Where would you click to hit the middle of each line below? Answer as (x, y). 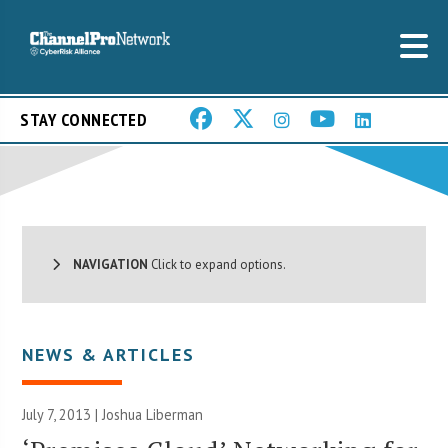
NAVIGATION (104, 264)
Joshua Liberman (153, 414)
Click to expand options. (217, 264)
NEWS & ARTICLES (109, 354)
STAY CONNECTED (83, 120)
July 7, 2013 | (62, 414)
